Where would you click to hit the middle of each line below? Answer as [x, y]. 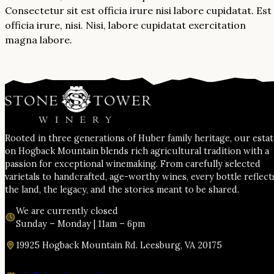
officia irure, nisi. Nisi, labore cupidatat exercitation [125, 25]
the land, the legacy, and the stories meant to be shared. [122, 189]
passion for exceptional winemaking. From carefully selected [133, 164]
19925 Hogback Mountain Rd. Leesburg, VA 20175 [119, 246]
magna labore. [39, 40]
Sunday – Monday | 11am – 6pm [80, 224]
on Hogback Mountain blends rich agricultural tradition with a [137, 151]
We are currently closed [67, 211]
